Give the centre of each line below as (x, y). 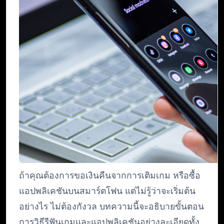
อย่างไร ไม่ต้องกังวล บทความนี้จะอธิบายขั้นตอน (111, 207)
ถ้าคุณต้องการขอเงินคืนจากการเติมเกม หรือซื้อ (110, 176)
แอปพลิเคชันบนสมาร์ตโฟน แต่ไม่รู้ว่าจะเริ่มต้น (107, 191)
